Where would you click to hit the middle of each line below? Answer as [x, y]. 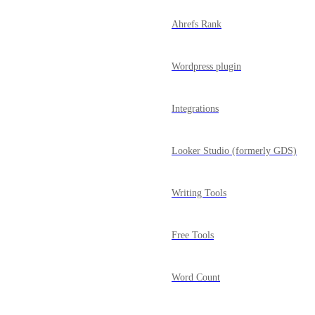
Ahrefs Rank [197, 24]
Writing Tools [199, 193]
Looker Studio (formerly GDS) [234, 151]
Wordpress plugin [206, 66]
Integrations [195, 109]
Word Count [196, 277]
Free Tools [193, 235]
